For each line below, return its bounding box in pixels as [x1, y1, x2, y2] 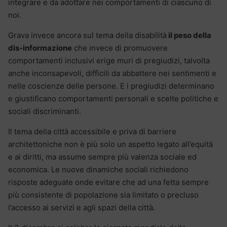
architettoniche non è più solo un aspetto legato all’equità [8, 139, 213, 149]
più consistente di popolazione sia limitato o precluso [8, 190, 199, 200]
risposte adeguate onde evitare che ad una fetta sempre [8, 177, 209, 187]
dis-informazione [8, 43, 72, 53]
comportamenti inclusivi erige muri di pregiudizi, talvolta [8, 55, 210, 65]
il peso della [167, 30, 211, 40]
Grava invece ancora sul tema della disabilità [8, 30, 167, 40]
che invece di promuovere [72, 43, 168, 53]
